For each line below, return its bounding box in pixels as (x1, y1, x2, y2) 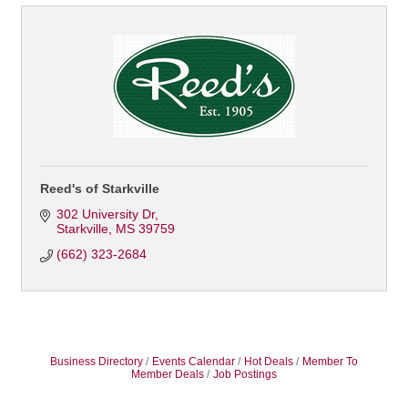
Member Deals (131, 367, 204, 381)
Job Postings (213, 367, 277, 381)
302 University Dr (56, 206, 155, 221)
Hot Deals (244, 354, 293, 368)
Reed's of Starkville (40, 180, 159, 196)
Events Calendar (152, 354, 235, 368)
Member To (302, 354, 358, 368)
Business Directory (50, 354, 143, 368)
